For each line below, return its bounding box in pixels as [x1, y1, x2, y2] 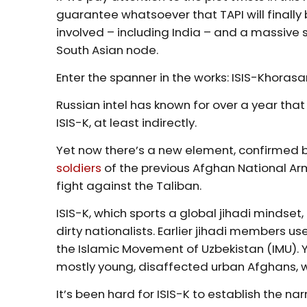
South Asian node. [56, 41, 159, 58]
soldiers [56, 159, 102, 176]
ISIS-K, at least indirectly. [56, 114, 197, 131]
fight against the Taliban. [56, 177, 202, 194]
